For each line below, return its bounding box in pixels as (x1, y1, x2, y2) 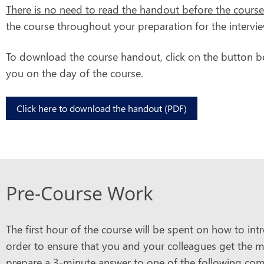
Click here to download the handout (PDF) (16, 101, 187, 114)
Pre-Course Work (6, 180, 153, 206)
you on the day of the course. (6, 65, 143, 80)
